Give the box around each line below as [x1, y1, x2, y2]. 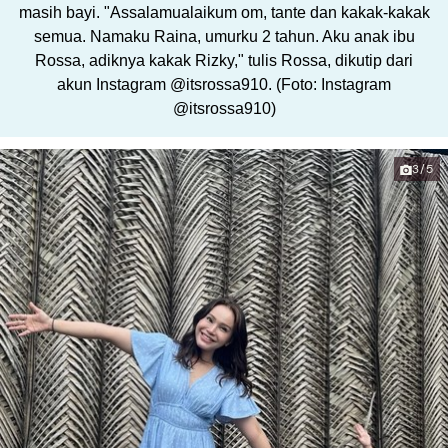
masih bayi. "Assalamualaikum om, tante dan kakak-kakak [18, 4, 430, 22]
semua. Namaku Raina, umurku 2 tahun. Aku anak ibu [33, 28, 415, 46]
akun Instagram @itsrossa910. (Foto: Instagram [57, 76, 391, 94]
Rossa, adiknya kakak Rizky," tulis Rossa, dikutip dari [35, 52, 413, 70]
